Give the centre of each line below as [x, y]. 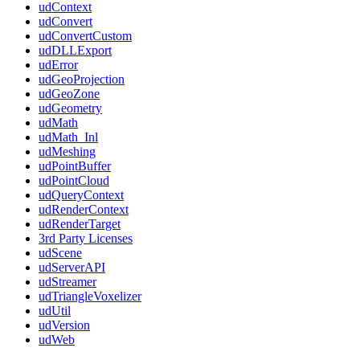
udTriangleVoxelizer [90, 296]
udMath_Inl [68, 137]
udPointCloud [74, 180]
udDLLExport [75, 50]
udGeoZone [69, 94]
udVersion [64, 325]
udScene [60, 253]
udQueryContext [81, 195]
